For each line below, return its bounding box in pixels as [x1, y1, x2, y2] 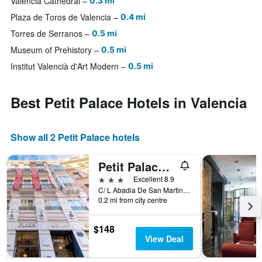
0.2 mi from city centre [98, 195, 167, 205]
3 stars [98, 173, 125, 185]
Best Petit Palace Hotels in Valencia [11, 92, 247, 113]
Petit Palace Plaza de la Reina [158, 158, 170, 175]
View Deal [144, 233, 184, 245]
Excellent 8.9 [133, 174, 174, 184]
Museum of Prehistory [11, 44, 92, 56]
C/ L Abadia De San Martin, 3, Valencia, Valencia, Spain [183, 185, 190, 195]
